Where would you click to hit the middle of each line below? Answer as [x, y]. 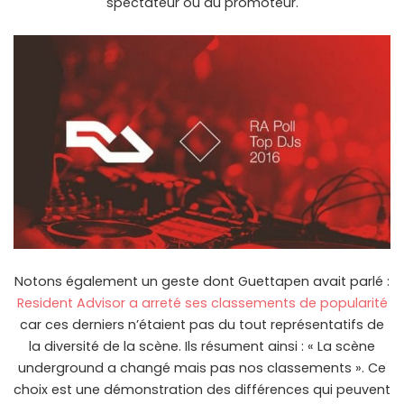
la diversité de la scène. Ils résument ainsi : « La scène [202, 347]
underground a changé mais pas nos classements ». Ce [202, 368]
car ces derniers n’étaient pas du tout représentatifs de [202, 325]
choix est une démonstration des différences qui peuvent [202, 390]
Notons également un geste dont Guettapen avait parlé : [202, 282]
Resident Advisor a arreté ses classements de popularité [202, 303]
